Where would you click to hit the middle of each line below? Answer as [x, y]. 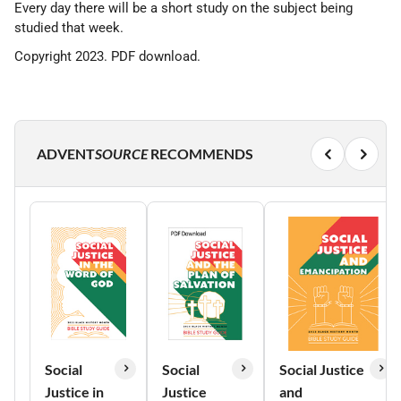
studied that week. [69, 28]
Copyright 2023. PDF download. [107, 57]
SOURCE [121, 154]
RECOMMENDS [200, 154]
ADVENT [66, 154]
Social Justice [322, 370]
